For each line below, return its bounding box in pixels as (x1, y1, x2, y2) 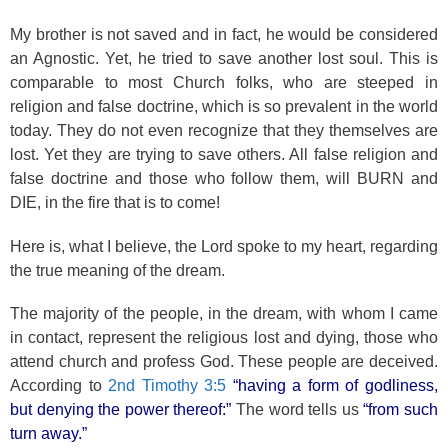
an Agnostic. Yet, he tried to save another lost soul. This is (10, 50, 438, 67)
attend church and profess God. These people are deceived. (10, 353, 438, 370)
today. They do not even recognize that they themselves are (10, 122, 438, 139)
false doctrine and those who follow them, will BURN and (10, 170, 438, 187)
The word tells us (231, 401, 364, 418)
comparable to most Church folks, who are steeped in (10, 74, 438, 91)
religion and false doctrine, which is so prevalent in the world (10, 98, 438, 115)
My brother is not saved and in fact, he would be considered (10, 26, 438, 43)
